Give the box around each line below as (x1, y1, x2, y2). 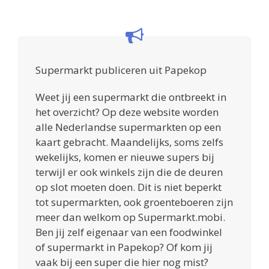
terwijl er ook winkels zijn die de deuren (35, 165, 223, 179)
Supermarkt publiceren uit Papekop (35, 62, 207, 77)
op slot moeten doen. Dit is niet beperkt (35, 180, 222, 194)
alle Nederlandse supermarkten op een (35, 119, 221, 134)
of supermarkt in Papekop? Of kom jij (35, 240, 213, 254)
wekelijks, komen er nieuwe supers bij (35, 150, 214, 164)
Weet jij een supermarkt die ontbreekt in (35, 89, 226, 104)
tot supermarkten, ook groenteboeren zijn (35, 195, 233, 209)
